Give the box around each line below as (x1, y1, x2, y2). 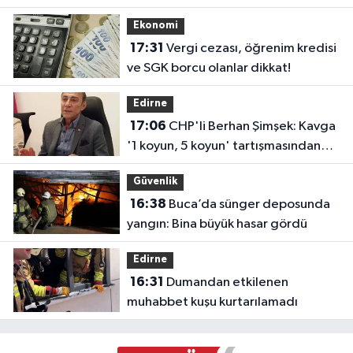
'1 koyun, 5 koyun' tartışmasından (126, 139, 321, 153)
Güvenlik (132, 176, 177, 188)
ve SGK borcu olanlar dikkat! (126, 61, 291, 75)
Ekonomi (132, 20, 178, 32)
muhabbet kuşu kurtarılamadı (126, 295, 298, 309)
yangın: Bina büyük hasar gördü (126, 217, 307, 231)
